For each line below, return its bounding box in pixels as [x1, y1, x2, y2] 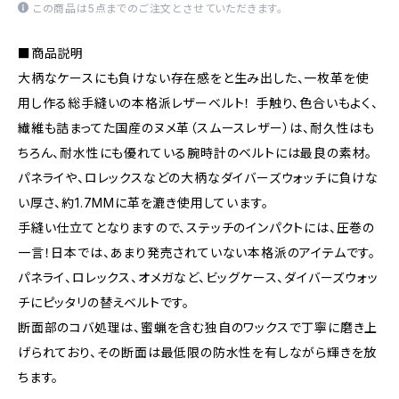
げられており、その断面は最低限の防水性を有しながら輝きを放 [18, 345, 378, 360]
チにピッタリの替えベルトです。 [18, 295, 190, 310]
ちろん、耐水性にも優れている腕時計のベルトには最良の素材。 [18, 145, 373, 160]
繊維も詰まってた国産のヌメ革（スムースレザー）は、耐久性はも [18, 120, 375, 135]
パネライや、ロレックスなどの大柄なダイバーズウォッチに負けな [18, 170, 379, 185]
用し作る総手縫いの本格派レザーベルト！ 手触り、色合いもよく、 [18, 95, 379, 110]
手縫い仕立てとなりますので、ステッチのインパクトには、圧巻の [18, 220, 375, 235]
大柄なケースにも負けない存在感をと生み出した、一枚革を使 [18, 70, 370, 85]
